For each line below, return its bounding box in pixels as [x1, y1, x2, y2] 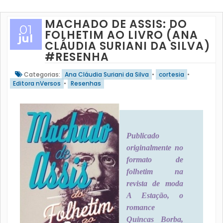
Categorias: [22, 70, 62, 79]
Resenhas [70, 79, 101, 88]
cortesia [158, 70, 184, 79]
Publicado [126, 131, 159, 140]
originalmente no [126, 143, 184, 152]
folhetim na [126, 167, 184, 176]
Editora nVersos [12, 79, 61, 88]
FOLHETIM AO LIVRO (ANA [44, 27, 198, 43]
